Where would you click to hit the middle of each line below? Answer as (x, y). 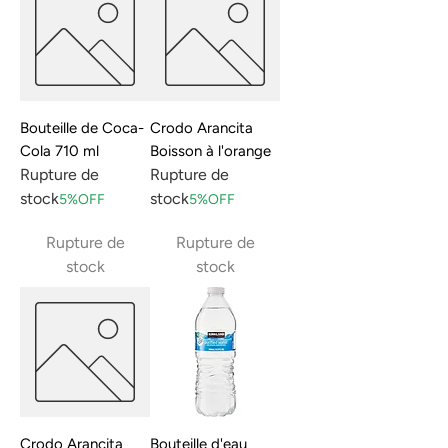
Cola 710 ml (59, 151)
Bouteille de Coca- (82, 128)
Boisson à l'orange (210, 151)
